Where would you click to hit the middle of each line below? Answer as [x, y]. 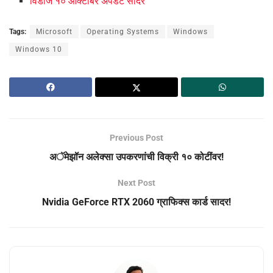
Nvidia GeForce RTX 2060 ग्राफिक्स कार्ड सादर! [136, 202]
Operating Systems [123, 31]
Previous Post [136, 137]
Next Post [136, 183]
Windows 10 [39, 49]
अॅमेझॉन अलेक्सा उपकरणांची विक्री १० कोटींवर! [136, 157]
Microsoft [54, 31]
